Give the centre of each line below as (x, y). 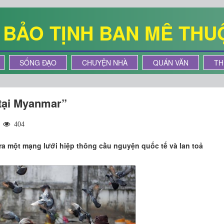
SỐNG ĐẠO (38, 62)
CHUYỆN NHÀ (105, 62)
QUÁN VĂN (171, 62)
